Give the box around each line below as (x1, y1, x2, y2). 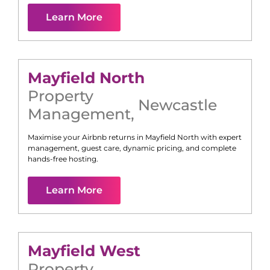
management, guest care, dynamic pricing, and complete (28, 143, 236, 153)
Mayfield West (28, 242, 140, 260)
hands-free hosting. (28, 154, 98, 164)
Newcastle (138, 96, 217, 115)
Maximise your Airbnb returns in (28, 133, 145, 142)
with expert (199, 133, 242, 142)
